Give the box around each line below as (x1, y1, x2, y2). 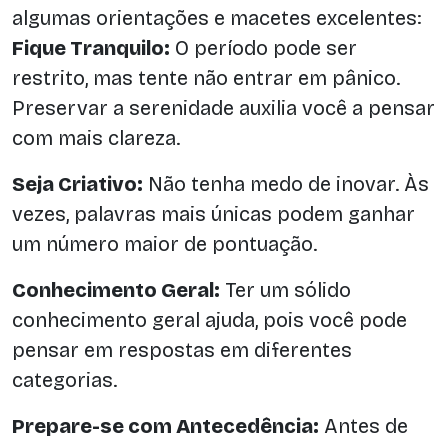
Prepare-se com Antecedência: (12, 414, 319, 439)
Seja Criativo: (12, 172, 143, 197)
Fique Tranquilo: (12, 36, 170, 61)
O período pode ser (170, 36, 357, 61)
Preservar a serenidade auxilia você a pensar (12, 96, 435, 121)
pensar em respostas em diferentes (12, 338, 352, 363)
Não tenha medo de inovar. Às (143, 172, 429, 197)
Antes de (319, 414, 408, 439)
